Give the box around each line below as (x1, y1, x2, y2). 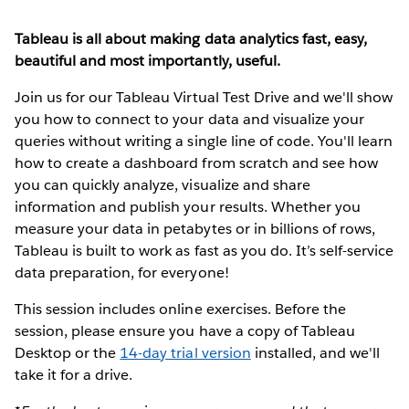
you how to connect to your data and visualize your (15, 109, 364, 129)
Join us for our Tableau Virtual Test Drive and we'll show (15, 87, 393, 107)
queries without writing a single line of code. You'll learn (15, 131, 393, 151)
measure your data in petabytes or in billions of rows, (15, 218, 376, 238)
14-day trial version (120, 342, 251, 362)
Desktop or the (15, 342, 121, 362)
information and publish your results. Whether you (15, 196, 361, 216)
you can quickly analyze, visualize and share (15, 174, 310, 194)
